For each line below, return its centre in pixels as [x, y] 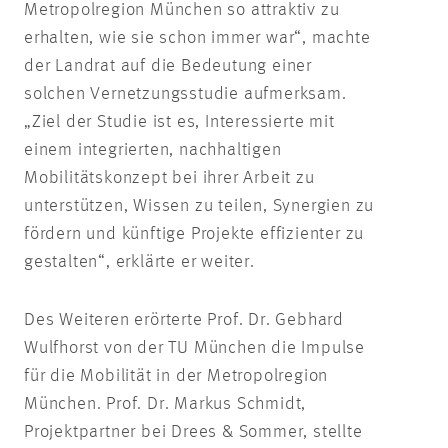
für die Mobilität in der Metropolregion [176, 375]
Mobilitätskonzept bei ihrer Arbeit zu [169, 177]
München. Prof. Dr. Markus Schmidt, [165, 403]
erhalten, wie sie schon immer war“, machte [197, 37]
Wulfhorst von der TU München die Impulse [194, 347]
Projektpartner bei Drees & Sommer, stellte [193, 431]
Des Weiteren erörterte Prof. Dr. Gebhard [184, 319]
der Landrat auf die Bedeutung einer [168, 65]
